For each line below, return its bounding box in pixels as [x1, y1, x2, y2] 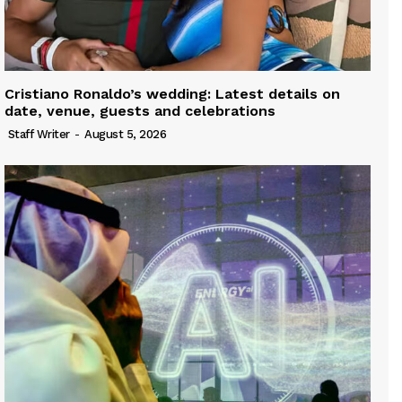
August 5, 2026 [84, 127, 166, 142]
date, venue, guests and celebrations [4, 102, 275, 120]
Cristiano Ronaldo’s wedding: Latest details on [4, 85, 340, 103]
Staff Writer [7, 127, 70, 142]
